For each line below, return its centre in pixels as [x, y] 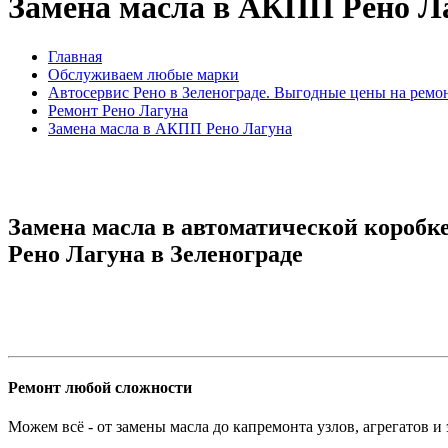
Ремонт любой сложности [100, 387]
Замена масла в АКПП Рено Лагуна [170, 128]
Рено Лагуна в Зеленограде [155, 253]
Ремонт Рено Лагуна [118, 110]
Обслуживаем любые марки [143, 74]
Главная [75, 56]
